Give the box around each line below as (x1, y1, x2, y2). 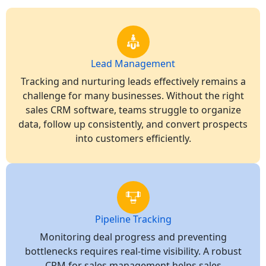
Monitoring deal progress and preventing (39, 230, 227, 244)
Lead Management (91, 57, 175, 71)
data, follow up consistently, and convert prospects (18, 118, 248, 131)
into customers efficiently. (75, 132, 191, 145)
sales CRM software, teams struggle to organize (25, 103, 241, 117)
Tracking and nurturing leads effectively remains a (20, 75, 246, 88)
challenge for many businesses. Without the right (22, 89, 244, 103)
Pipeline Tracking (94, 213, 172, 226)
